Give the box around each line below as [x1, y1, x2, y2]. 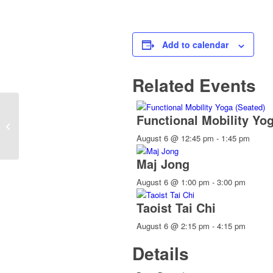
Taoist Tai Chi [136, 199, 216, 217]
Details [132, 241, 189, 266]
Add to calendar [162, 38, 229, 51]
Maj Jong [136, 155, 190, 173]
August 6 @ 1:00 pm [136, 176, 210, 188]
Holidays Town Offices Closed [21, 119, 127, 132]
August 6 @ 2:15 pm [136, 220, 210, 232]
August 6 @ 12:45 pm [136, 132, 214, 144]
